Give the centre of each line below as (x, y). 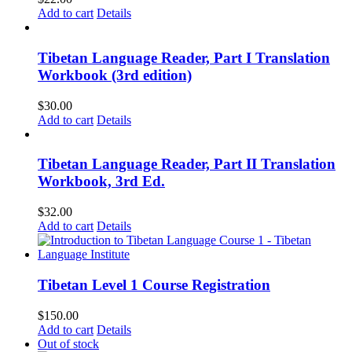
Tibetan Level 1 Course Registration (154, 284)
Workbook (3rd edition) (115, 75)
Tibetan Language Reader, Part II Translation (187, 164)
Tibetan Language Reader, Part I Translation (184, 58)
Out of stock (68, 343)
